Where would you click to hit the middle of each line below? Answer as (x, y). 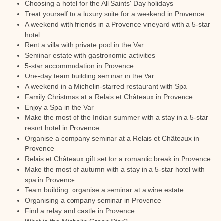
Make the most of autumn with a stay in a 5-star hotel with (115, 169)
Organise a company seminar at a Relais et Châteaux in (112, 138)
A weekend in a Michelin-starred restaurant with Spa (106, 86)
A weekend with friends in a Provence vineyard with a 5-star (117, 24)
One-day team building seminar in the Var (90, 76)
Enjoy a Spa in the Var (59, 107)
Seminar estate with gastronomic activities (90, 55)
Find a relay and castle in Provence (80, 211)
